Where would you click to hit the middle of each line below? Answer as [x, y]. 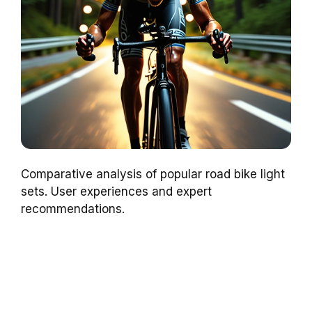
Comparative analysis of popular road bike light [153, 174]
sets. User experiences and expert [116, 191]
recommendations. [73, 209]
